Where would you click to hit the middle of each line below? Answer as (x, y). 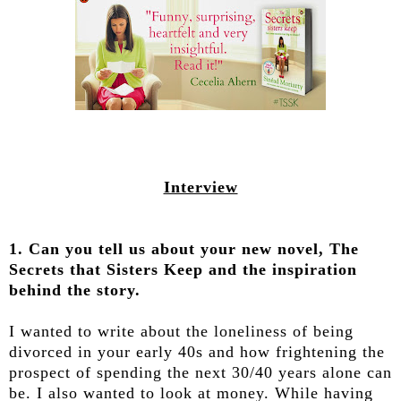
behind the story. (75, 290)
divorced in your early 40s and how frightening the (197, 352)
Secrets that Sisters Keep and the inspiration (183, 270)
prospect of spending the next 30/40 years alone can (200, 373)
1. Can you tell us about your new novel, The (184, 249)
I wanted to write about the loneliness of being (181, 332)
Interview (200, 188)
